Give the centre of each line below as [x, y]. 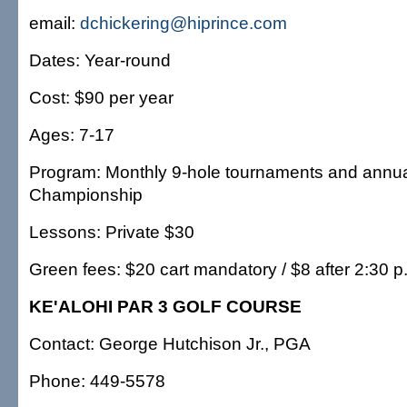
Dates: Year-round [100, 60]
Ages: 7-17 [72, 134]
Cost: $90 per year [101, 97]
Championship [86, 194]
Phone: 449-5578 [97, 381]
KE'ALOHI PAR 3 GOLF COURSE [165, 306]
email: [55, 23]
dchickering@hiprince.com [184, 23]
